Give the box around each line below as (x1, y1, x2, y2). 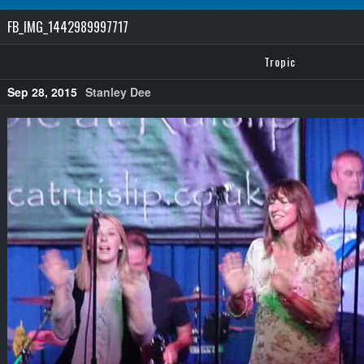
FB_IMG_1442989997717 (7, 17, 128, 37)
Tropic (263, 53, 296, 70)
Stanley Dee (85, 84, 151, 100)
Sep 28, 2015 (7, 84, 77, 100)
